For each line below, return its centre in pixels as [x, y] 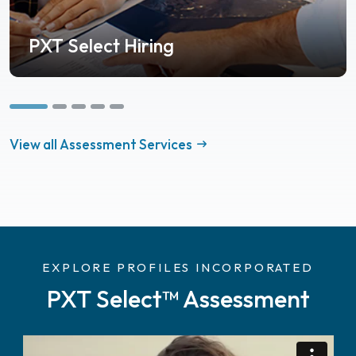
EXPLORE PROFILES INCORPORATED [178, 268]
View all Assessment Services [101, 145]
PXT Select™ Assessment [178, 299]
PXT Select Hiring [101, 46]
